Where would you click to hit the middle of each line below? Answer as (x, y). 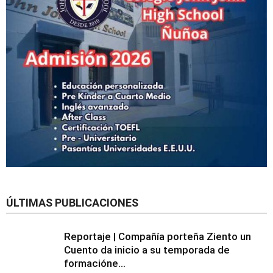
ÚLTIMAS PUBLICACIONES (72, 203)
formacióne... (95, 263)
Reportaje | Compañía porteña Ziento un (158, 236)
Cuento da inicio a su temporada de (147, 250)
